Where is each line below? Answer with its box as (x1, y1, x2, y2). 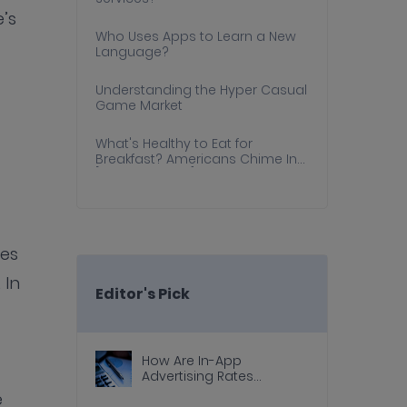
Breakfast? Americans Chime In (94, 150, 297, 167)
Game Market (94, 96, 183, 114)
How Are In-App (142, 352, 243, 369)
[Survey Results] (94, 165, 194, 183)
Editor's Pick (94, 283, 190, 303)
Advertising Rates (142, 367, 254, 384)
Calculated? (142, 382, 222, 400)
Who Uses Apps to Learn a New (94, 27, 296, 45)
